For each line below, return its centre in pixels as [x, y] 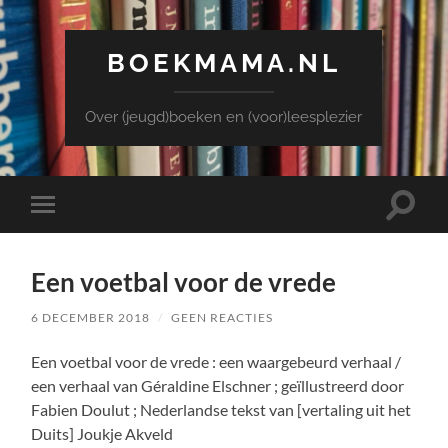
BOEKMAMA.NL [223, 62]
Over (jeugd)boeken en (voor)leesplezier [224, 117]
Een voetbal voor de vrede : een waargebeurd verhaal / [216, 361]
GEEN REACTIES [222, 317]
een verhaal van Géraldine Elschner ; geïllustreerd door [218, 385]
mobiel [70, 235]
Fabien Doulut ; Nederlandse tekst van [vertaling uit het [221, 409]
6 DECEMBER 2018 [91, 317]
